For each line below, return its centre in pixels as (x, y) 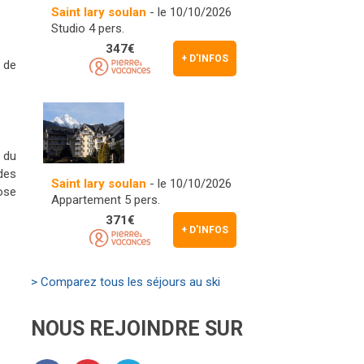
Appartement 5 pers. (106, 199)
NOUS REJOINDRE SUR (137, 328)
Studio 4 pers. (88, 28)
